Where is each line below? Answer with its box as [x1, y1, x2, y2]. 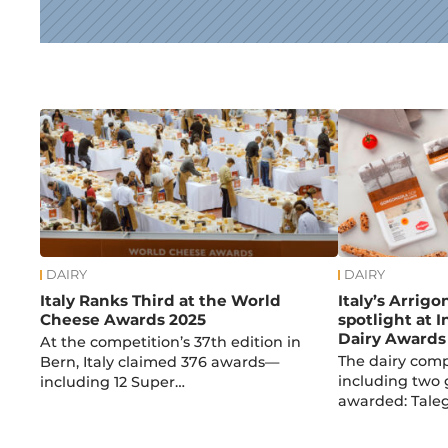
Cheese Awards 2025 [40, 310, 207, 329]
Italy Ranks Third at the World [40, 291, 282, 310]
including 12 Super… [40, 373, 186, 392]
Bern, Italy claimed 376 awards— [40, 353, 280, 372]
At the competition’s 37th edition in [40, 333, 302, 352]
